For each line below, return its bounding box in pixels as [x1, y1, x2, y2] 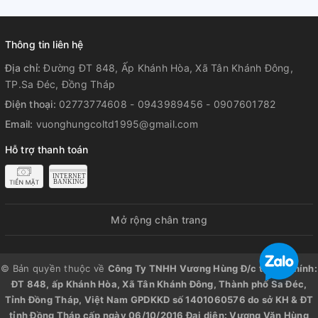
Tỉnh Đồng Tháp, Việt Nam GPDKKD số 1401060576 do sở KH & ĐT [4, 294, 314, 305]
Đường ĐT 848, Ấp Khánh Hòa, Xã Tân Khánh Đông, [43, 62, 293, 74]
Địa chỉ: [5, 62, 44, 74]
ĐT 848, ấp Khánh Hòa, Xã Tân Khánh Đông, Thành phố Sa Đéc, [11, 278, 307, 290]
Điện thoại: [5, 98, 59, 110]
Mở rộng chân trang [111, 214, 207, 226]
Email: [5, 118, 36, 130]
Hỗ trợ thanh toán [5, 143, 89, 155]
